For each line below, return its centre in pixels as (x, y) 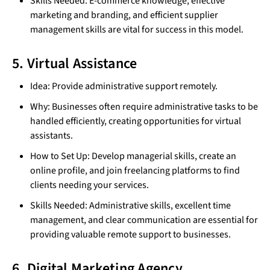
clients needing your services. (89, 185)
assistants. (52, 136)
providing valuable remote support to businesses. (130, 235)
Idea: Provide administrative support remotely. (124, 86)
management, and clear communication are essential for (144, 220)
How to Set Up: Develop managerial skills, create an (133, 156)
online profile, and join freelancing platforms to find (135, 171)
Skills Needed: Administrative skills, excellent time (130, 206)
